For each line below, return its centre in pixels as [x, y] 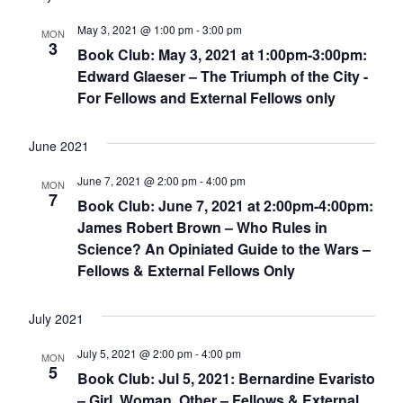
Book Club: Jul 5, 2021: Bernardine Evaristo [226, 379]
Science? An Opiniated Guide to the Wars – [224, 249]
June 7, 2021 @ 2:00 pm [137, 181]
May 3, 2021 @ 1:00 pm [135, 30]
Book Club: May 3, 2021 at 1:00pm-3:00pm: [222, 55]
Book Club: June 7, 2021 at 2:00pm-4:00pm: [225, 206]
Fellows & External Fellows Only [186, 271]
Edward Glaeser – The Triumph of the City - [222, 76]
